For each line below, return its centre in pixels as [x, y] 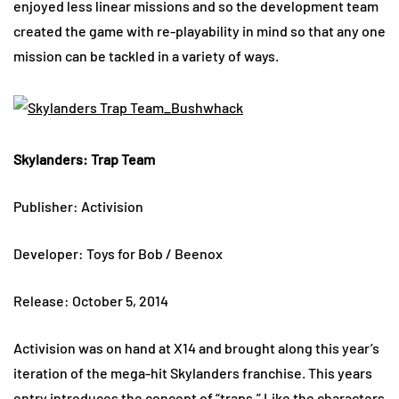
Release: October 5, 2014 [91, 301]
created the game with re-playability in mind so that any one [199, 31]
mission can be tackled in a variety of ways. [155, 56]
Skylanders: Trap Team [84, 159]
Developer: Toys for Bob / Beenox [118, 254]
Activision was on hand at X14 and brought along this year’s [196, 348]
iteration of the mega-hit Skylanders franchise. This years [193, 373]
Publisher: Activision [78, 207]
